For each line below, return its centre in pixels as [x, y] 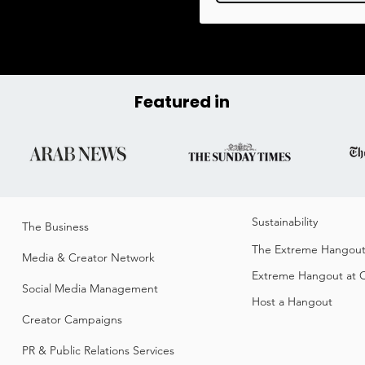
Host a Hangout [292, 301]
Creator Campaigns [72, 319]
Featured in [182, 102]
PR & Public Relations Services [98, 350]
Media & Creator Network [88, 257]
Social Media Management [90, 288]
